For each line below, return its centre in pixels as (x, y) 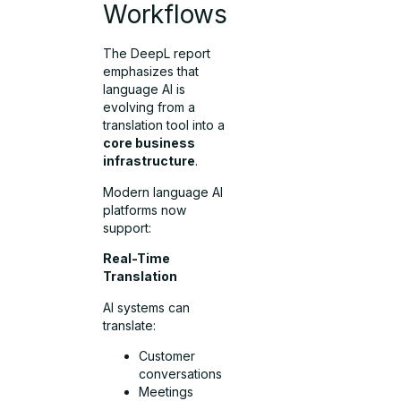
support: (128, 227)
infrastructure (149, 161)
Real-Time (137, 259)
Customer (167, 355)
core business (149, 143)
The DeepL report (157, 54)
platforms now (145, 209)
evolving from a (149, 107)
